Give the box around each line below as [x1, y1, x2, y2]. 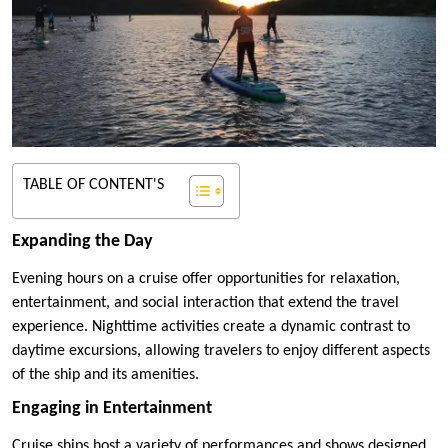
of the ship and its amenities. [12, 366, 199, 383]
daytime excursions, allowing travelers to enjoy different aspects [12, 342, 430, 359]
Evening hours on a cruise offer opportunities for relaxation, [12, 270, 400, 287]
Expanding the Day [12, 231, 153, 251]
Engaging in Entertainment [12, 398, 212, 418]
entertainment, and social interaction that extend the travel [12, 294, 399, 311]
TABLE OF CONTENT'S [23, 176, 164, 193]
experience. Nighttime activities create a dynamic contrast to [12, 318, 410, 335]
